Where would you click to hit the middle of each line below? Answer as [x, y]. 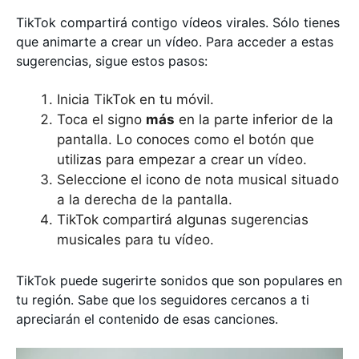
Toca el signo [101, 119]
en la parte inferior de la [254, 119]
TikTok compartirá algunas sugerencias [183, 220]
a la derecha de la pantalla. [145, 200]
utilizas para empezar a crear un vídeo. [182, 159]
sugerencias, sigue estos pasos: [112, 61]
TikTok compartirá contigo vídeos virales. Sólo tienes [178, 22]
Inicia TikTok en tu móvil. [135, 99]
